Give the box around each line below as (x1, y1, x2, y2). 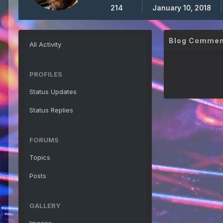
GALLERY (29, 202, 61, 210)
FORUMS (29, 136, 59, 144)
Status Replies (29, 106, 73, 114)
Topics (29, 153, 50, 161)
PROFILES (29, 70, 62, 78)
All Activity (29, 40, 61, 48)
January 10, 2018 (152, 3, 211, 12)
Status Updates (29, 88, 77, 96)
